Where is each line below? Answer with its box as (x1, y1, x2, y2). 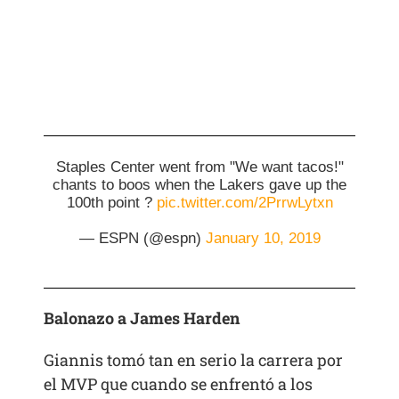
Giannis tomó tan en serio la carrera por (44, 349, 344, 371)
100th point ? (66, 194, 157, 212)
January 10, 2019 (205, 230, 321, 248)
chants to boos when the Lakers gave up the (53, 176, 346, 194)
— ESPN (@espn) (78, 230, 206, 248)
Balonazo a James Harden (44, 307, 240, 330)
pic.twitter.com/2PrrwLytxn (156, 194, 333, 212)
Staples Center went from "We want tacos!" (55, 159, 344, 176)
